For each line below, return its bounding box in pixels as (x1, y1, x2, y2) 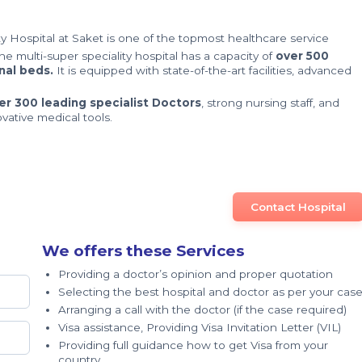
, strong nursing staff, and (200, 96, 339, 109)
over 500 (275, 49, 329, 62)
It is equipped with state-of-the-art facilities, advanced (56, 64, 351, 77)
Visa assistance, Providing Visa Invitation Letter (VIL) (58, 321, 341, 334)
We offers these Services (42, 242, 244, 260)
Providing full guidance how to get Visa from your (58, 339, 328, 351)
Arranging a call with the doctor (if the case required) (58, 303, 347, 316)
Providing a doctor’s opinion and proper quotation (58, 267, 333, 280)
